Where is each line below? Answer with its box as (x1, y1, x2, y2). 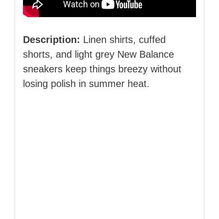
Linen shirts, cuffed (80, 34, 166, 45)
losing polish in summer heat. (23, 78, 150, 89)
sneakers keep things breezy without (23, 63, 181, 74)
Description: (23, 34, 80, 45)
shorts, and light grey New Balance (23, 48, 174, 60)
